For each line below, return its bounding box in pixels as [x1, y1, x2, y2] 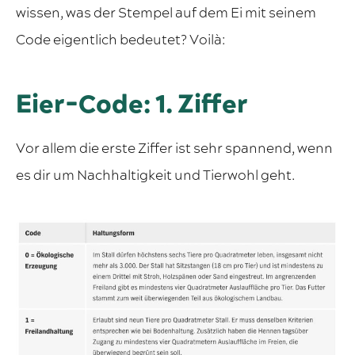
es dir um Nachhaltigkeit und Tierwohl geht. [16, 166, 295, 185]
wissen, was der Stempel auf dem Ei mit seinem [16, 4, 316, 23]
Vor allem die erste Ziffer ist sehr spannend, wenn [16, 139, 333, 158]
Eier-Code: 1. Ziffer [16, 87, 248, 123]
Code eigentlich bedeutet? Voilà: [16, 31, 225, 50]
